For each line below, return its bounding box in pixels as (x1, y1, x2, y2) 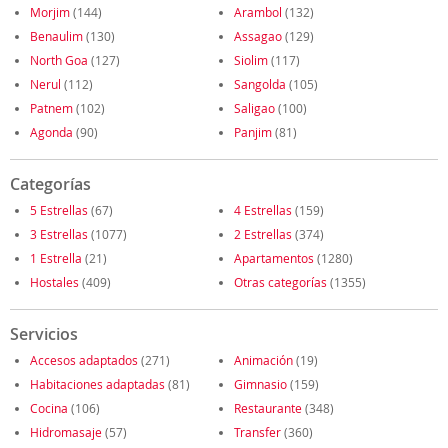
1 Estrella (30, 250, 82, 266)
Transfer (234, 424, 281, 440)
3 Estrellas (30, 226, 88, 242)
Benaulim (30, 28, 83, 44)
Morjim (30, 4, 70, 20)
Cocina (30, 400, 68, 416)
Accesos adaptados (30, 352, 138, 368)
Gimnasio (234, 376, 287, 392)
